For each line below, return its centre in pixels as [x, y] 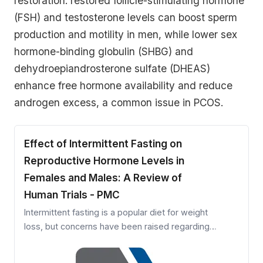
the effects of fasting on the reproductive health [119, 241]
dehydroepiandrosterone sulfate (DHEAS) [112, 69]
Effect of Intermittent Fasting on [103, 144]
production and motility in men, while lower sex [126, 35]
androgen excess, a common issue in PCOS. [119, 103]
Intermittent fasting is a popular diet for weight [116, 213]
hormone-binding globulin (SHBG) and [104, 52]
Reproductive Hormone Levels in [104, 161]
